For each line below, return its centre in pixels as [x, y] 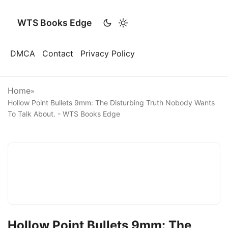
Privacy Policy [108, 53]
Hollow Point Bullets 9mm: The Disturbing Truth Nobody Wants [111, 103]
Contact [58, 53]
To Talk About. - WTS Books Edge [64, 114]
